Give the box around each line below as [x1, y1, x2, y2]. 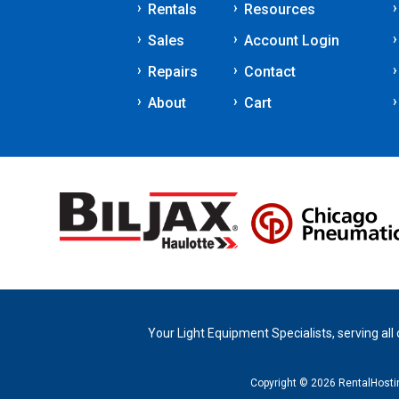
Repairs [148, 63, 198, 80]
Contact [244, 63, 296, 80]
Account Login [244, 32, 339, 49]
